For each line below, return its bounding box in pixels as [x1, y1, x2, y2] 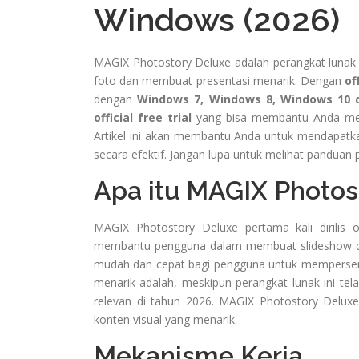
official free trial [94, 110, 192, 126]
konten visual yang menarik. [94, 312, 237, 328]
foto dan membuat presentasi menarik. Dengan [94, 73, 345, 89]
